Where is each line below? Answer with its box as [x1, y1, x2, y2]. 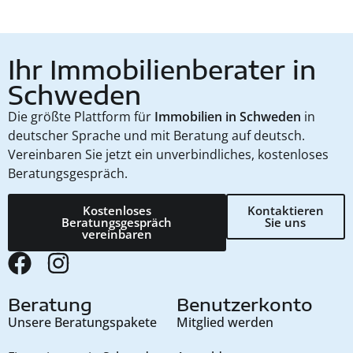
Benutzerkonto [176, 293, 313, 316]
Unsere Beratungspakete [8, 314, 157, 332]
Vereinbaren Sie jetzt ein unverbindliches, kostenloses [8, 145, 329, 163]
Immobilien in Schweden [154, 107, 301, 125]
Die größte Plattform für [8, 107, 154, 125]
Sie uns [265, 214, 307, 231]
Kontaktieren [247, 203, 324, 219]
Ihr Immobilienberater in [8, 53, 316, 85]
